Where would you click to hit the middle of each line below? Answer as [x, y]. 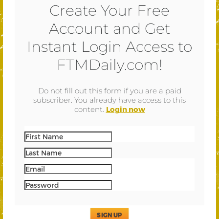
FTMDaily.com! [109, 65]
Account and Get [109, 29]
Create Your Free [109, 11]
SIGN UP [109, 215]
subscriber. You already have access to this [109, 100]
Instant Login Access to [109, 47]
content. [90, 109]
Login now [125, 109]
